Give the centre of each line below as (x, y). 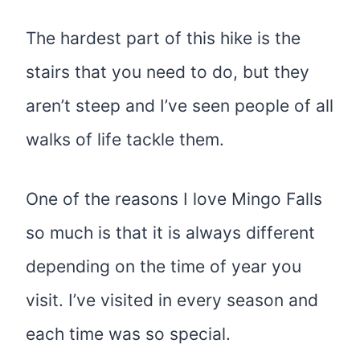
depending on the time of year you (164, 267)
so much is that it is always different (170, 233)
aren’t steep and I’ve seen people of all (180, 106)
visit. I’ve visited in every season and (172, 301)
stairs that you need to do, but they (168, 72)
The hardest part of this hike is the (163, 39)
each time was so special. (128, 334)
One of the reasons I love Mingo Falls (174, 199)
